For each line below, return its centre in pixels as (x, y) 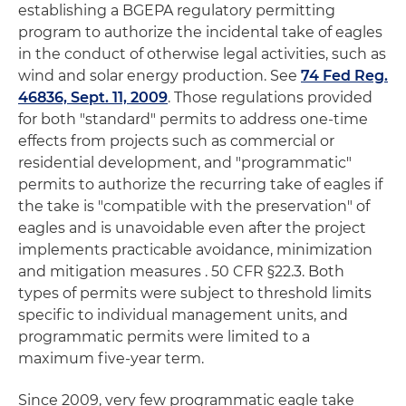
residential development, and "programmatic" (185, 163)
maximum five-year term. (111, 358)
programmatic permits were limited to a (164, 337)
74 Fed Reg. (344, 76)
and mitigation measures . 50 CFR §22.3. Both (181, 271)
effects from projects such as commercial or (176, 141)
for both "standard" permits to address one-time (193, 119)
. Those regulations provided (270, 97)
